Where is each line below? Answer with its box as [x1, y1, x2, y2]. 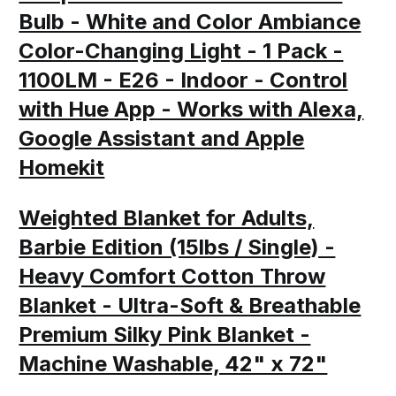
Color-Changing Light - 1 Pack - [19, 37, 344, 64]
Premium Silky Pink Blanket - [19, 321, 311, 347]
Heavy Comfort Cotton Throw [19, 263, 326, 289]
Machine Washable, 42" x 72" [19, 350, 328, 377]
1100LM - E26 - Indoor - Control [19, 66, 348, 93]
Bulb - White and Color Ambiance [19, 8, 362, 34]
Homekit [19, 154, 105, 180]
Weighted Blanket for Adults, [19, 204, 315, 231]
